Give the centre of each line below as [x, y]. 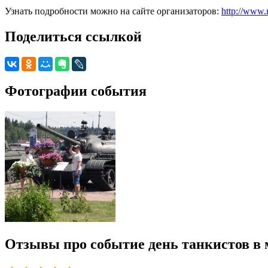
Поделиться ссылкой [73, 36]
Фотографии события [76, 91]
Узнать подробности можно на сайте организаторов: [113, 11]
